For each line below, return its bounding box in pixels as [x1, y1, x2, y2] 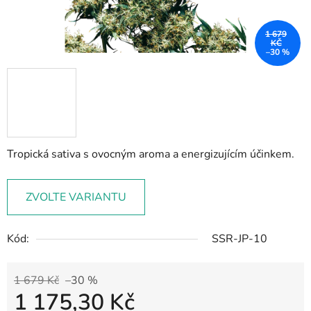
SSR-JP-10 [212, 231, 267, 247]
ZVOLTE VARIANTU [26, 190, 126, 205]
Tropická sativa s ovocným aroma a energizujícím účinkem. [7, 146, 294, 162]
